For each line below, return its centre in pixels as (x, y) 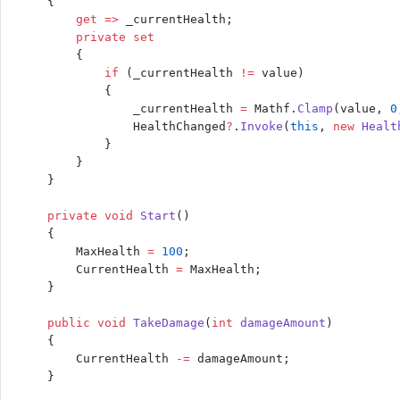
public (54, 323)
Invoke (262, 127)
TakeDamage (165, 323)
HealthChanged (122, 127)
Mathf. (272, 109)
